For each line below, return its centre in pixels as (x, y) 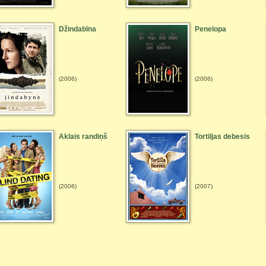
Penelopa (210, 29)
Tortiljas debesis (222, 137)
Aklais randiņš (83, 137)
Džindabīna (77, 29)
